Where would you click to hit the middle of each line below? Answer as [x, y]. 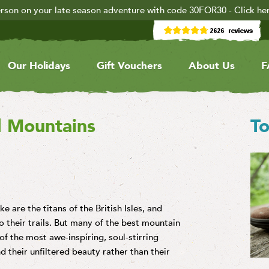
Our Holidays [39, 66]
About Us [211, 66]
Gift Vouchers [129, 66]
